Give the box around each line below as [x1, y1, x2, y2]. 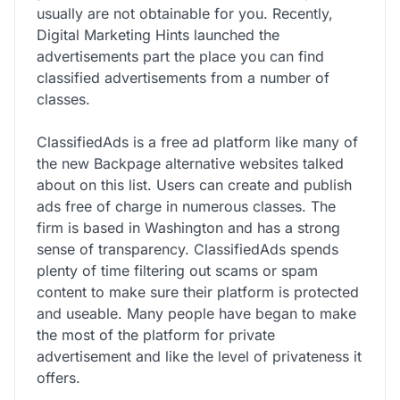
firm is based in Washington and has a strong [37, 218, 340, 237]
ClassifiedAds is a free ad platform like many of [37, 132, 358, 151]
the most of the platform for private [37, 325, 275, 344]
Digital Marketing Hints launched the [37, 25, 279, 44]
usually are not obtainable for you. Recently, [37, 4, 333, 22]
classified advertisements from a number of [37, 68, 329, 87]
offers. [37, 368, 80, 387]
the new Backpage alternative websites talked [37, 154, 344, 172]
